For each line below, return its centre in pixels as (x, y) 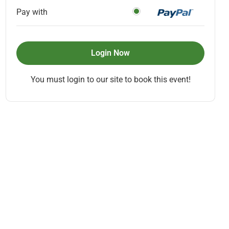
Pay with (32, 12)
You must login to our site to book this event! (110, 80)
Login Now (110, 53)
